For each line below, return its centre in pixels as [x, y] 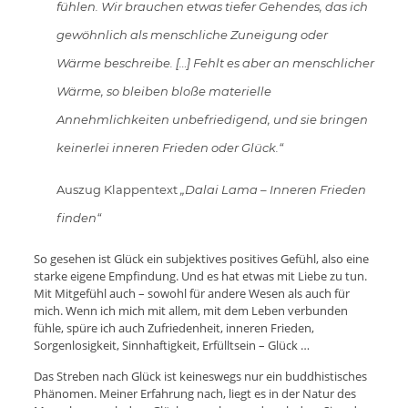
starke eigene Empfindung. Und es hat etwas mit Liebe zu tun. [200, 275]
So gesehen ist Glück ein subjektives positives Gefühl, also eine [201, 258]
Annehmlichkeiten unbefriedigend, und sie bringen [212, 119]
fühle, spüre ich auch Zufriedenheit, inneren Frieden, [173, 327]
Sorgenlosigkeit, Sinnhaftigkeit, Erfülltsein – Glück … [171, 345]
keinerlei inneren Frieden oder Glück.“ [169, 147]
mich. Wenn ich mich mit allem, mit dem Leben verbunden [190, 310]
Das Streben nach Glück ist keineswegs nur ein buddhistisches [200, 376]
